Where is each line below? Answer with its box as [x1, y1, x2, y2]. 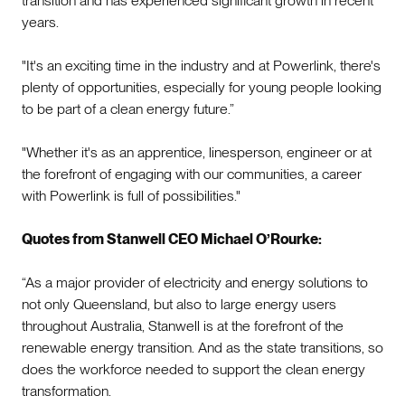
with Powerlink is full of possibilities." [22, 186, 240, 204]
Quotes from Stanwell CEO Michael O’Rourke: [22, 230, 322, 248]
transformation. [22, 381, 118, 400]
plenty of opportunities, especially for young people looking [22, 78, 381, 96]
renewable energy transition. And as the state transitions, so [22, 338, 383, 356]
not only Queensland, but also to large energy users [22, 295, 336, 313]
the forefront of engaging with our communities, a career [22, 165, 362, 183]
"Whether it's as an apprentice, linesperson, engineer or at [22, 143, 372, 161]
